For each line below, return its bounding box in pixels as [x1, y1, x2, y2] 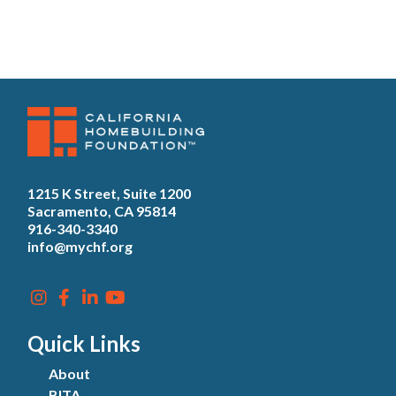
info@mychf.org [27, 237, 133, 255]
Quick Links [27, 330, 141, 356]
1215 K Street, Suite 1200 [27, 184, 191, 202]
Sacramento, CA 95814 [27, 202, 176, 219]
